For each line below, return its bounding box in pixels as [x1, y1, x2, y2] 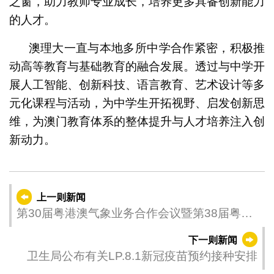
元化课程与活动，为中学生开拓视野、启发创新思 [9, 96, 265, 109]
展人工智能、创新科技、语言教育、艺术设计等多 [9, 78, 265, 91]
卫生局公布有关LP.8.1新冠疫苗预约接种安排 [27, 249, 258, 262]
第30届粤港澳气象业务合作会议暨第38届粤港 [16, 206, 253, 220]
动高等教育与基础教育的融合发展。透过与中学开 [9, 59, 265, 73]
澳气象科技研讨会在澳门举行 [16, 223, 168, 237]
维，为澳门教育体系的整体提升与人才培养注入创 [9, 114, 265, 128]
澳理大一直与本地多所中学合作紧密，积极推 [28, 41, 265, 54]
